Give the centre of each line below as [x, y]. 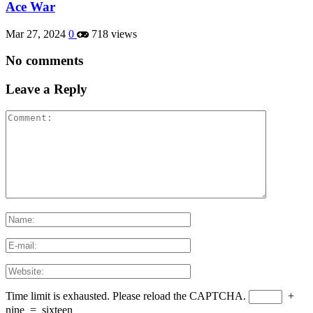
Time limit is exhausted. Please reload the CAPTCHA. [126, 296]
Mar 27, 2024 [36, 34]
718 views [113, 34]
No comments [44, 61]
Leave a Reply [46, 89]
